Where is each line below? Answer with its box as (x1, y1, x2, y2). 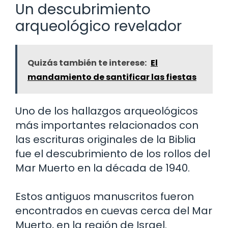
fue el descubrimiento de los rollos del (15, 146, 210, 161)
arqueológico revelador (15, 16, 182, 36)
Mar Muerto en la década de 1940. (15, 160, 190, 175)
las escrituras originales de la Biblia (15, 132, 196, 147)
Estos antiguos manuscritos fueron (15, 189, 194, 204)
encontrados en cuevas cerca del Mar (15, 203, 212, 218)
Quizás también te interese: (27, 56, 147, 69)
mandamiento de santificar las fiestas (27, 71, 196, 83)
